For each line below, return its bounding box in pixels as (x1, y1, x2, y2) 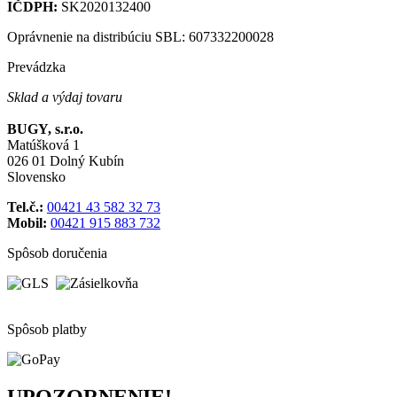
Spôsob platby (7, 322, 87, 338)
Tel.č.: (7, 199, 47, 215)
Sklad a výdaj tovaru (7, 90, 122, 105)
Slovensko (7, 169, 66, 185)
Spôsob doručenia (7, 245, 107, 261)
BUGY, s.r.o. (7, 121, 83, 137)
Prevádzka (7, 59, 66, 75)
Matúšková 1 (7, 137, 80, 153)
